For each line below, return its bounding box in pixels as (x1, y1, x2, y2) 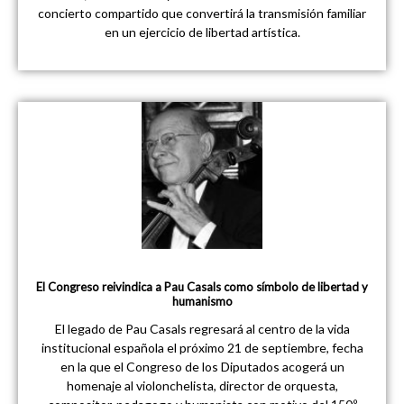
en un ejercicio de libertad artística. (104, 24, 300, 40)
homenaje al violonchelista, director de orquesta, (66, 377, 338, 393)
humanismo (171, 293, 233, 308)
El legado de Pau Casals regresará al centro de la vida (54, 320, 350, 336)
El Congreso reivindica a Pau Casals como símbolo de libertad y (36, 279, 368, 294)
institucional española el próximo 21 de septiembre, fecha (41, 339, 363, 355)
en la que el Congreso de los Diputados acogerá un (60, 358, 344, 374)
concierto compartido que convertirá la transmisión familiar (38, 5, 366, 21)
